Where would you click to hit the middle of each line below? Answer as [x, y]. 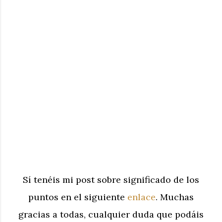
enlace [141, 197]
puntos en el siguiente [78, 197]
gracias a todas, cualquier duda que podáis [111, 215]
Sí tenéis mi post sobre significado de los [111, 180]
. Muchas [175, 197]
